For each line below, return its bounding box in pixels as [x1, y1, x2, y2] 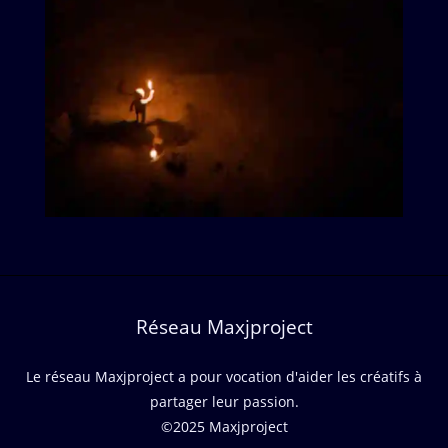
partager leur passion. [149, 392, 299, 412]
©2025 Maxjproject [160, 417, 288, 437]
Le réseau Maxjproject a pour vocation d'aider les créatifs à [26, 367, 422, 387]
